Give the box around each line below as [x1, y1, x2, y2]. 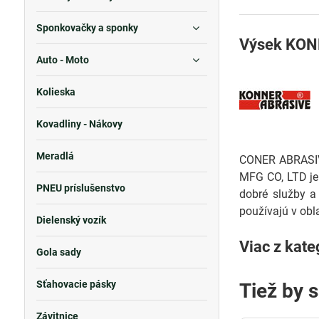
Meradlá [36, 150, 74, 162]
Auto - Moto [36, 54, 89, 66]
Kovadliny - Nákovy [36, 118, 122, 130]
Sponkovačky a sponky [36, 22, 138, 33]
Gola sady [36, 246, 81, 258]
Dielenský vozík [36, 214, 106, 226]
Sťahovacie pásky [36, 278, 116, 290]
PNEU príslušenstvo [36, 182, 125, 194]
